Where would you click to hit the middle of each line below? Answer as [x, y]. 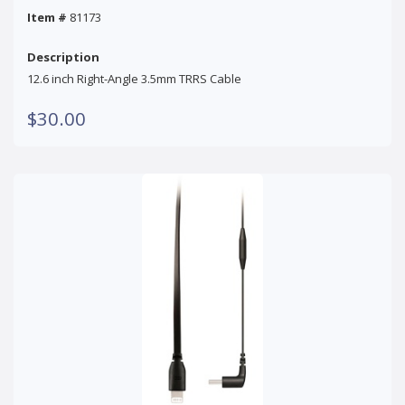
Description [63, 57]
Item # [47, 17]
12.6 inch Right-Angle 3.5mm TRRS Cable [134, 78]
